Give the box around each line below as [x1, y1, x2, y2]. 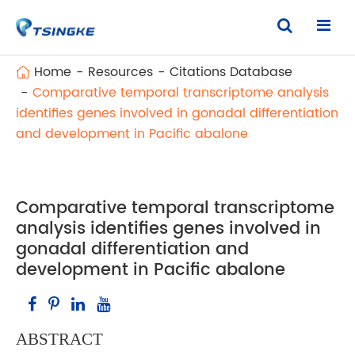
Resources [88, 62, 153, 82]
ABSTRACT [16, 330, 103, 349]
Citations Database [170, 62, 292, 82]
